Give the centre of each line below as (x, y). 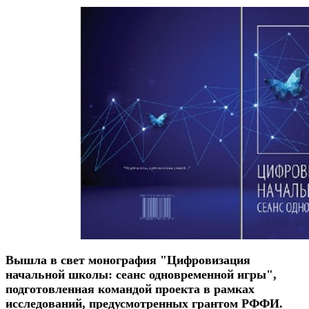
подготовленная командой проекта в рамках (130, 289)
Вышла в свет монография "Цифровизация (128, 260)
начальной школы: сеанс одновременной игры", (141, 274)
